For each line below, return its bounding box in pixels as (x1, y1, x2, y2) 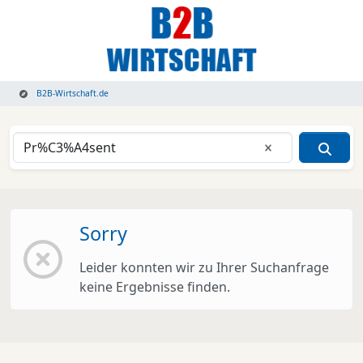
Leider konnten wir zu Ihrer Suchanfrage (79, 258, 329, 276)
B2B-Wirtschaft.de (34, 88, 109, 99)
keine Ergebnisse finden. (79, 278, 230, 296)
